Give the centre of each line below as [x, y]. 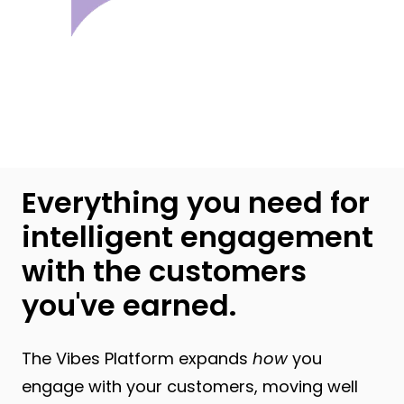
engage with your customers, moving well [190, 386]
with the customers [164, 271]
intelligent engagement [197, 237]
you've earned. [129, 305]
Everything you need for [196, 202]
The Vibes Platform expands [137, 358]
